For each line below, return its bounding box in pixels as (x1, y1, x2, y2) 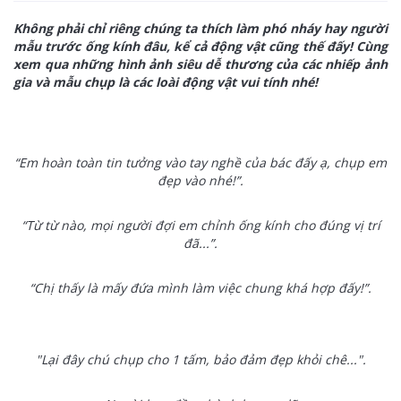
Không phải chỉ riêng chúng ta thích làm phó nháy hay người (13, 20, 388, 37)
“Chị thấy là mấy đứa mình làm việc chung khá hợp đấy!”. (30, 279, 371, 296)
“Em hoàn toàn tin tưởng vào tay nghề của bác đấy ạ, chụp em (14, 154, 387, 171)
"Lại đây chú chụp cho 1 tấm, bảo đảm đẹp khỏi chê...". (35, 351, 366, 368)
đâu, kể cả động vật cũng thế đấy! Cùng (139, 38, 388, 55)
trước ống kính (45, 38, 140, 55)
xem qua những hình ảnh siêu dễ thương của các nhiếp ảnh (13, 55, 388, 73)
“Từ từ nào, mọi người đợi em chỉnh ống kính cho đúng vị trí (21, 217, 380, 234)
